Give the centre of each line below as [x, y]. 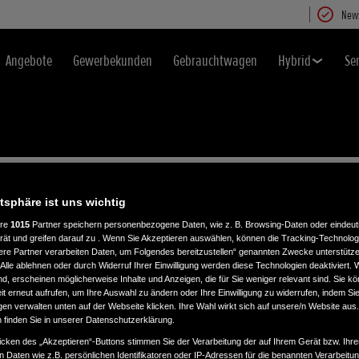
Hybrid [294, 61]
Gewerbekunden [113, 61]
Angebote [29, 61]
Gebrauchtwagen [215, 61]
